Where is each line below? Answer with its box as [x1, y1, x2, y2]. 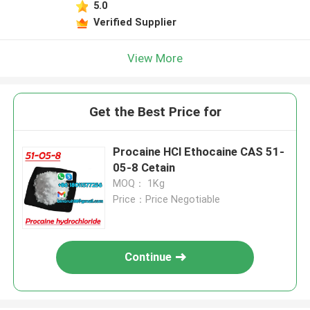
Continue [125, 250, 172, 264]
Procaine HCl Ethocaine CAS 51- [113, 145, 285, 159]
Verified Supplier [93, 16, 176, 28]
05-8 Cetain [113, 161, 176, 175]
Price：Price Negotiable [113, 194, 221, 206]
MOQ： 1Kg [113, 178, 165, 190]
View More [127, 51, 183, 65]
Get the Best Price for [89, 104, 221, 120]
